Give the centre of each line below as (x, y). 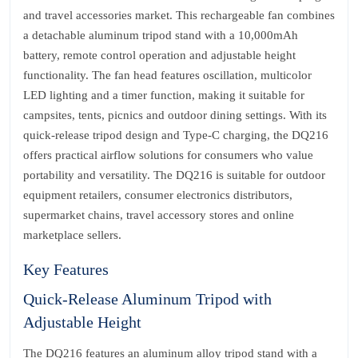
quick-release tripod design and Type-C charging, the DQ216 (176, 135)
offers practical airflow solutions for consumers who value (168, 155)
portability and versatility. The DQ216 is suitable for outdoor (174, 175)
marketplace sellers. (72, 235)
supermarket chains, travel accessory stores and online (159, 215)
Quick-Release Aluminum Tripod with (147, 299)
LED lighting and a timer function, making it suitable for (164, 95)
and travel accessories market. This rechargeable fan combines (179, 15)
